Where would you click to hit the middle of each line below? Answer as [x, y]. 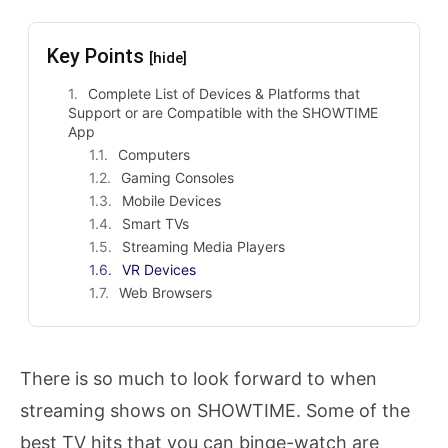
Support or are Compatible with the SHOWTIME [223, 112]
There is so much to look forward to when [198, 378]
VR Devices [159, 269]
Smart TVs [156, 223]
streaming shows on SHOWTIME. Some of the [215, 410]
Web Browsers [166, 292]
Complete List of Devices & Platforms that [224, 93]
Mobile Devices [172, 200]
